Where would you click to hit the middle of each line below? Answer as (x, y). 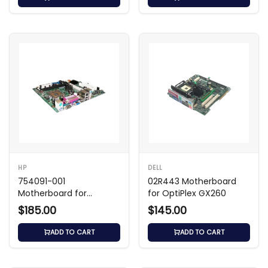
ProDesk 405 (44, 205)
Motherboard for (52, 193)
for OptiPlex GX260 (187, 193)
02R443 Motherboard (192, 181)
